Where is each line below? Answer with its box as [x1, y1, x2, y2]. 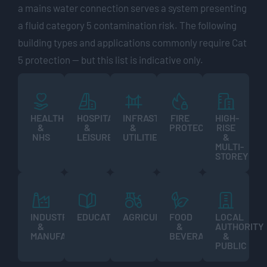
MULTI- [215, 140, 244, 152]
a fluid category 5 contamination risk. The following [18, 18, 237, 31]
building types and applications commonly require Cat [18, 36, 247, 48]
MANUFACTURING [30, 229, 104, 241]
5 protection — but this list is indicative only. [18, 53, 203, 66]
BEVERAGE [169, 229, 215, 241]
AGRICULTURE [123, 210, 183, 222]
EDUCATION [76, 210, 126, 222]
